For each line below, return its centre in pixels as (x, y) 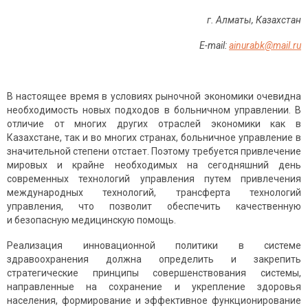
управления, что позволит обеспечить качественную (154, 207)
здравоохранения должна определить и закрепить (154, 260)
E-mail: (214, 46)
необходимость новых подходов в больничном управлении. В (154, 110)
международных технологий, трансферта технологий (154, 193)
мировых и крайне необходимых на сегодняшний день (154, 165)
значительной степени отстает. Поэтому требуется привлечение (154, 152)
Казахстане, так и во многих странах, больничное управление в (154, 138)
